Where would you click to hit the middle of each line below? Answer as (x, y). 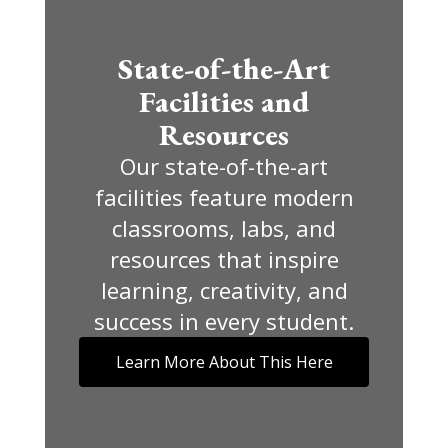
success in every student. (224, 320)
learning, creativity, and (224, 289)
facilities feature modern (224, 196)
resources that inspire (224, 258)
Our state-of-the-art (224, 165)
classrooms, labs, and (224, 227)
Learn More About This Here (224, 361)
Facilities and (224, 101)
